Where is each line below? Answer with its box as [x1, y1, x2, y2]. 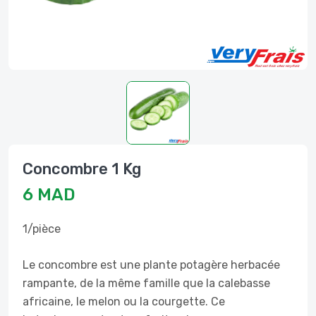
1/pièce [23, 222, 61, 236]
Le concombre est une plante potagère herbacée [23, 258, 280, 272]
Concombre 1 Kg [23, 159, 141, 178]
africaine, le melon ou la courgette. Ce [23, 295, 225, 308]
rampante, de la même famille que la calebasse [23, 276, 270, 290]
